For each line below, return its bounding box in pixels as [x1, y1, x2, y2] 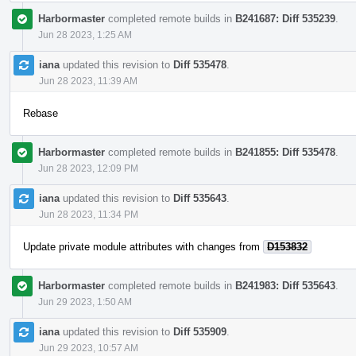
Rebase [23, 106, 58, 119]
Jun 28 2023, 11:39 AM [39, 75, 137, 87]
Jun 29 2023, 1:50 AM [38, 296, 132, 308]
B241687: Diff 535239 [235, 12, 335, 25]
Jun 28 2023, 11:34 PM [39, 208, 138, 220]
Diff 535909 [173, 325, 226, 338]
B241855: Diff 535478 [235, 145, 335, 158]
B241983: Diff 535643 [235, 279, 335, 292]
